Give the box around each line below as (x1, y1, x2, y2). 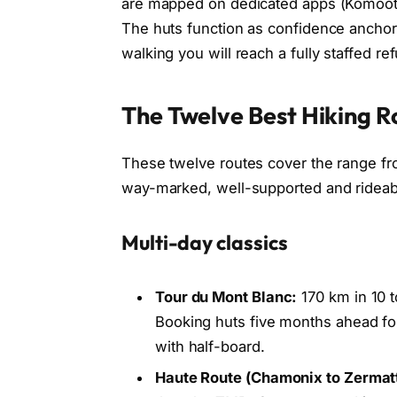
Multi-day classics (121, 230, 288, 256)
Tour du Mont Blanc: (154, 288, 298, 307)
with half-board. (154, 338, 265, 356)
